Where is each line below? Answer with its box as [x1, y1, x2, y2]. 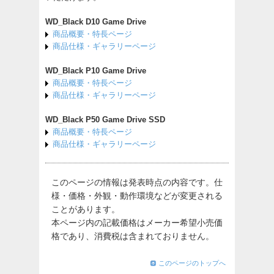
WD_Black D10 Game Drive [45, 17, 146, 26]
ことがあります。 [51, 204, 120, 214]
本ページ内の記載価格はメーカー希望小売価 [51, 218, 223, 228]
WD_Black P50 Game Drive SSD [45, 115, 165, 124]
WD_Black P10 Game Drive [45, 66, 146, 75]
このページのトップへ [158, 259, 226, 267]
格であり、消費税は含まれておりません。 [51, 231, 214, 241]
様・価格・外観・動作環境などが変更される [51, 191, 223, 201]
